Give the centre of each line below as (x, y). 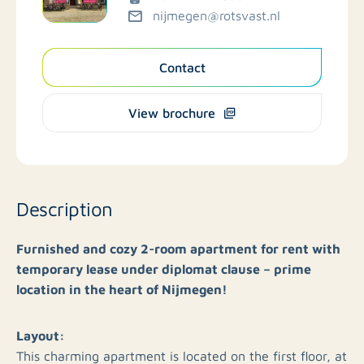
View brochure (171, 113)
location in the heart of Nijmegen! (122, 288)
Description (65, 208)
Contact (182, 67)
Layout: (41, 335)
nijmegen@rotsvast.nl (217, 15)
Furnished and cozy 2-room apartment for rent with (178, 248)
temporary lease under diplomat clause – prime (164, 268)
